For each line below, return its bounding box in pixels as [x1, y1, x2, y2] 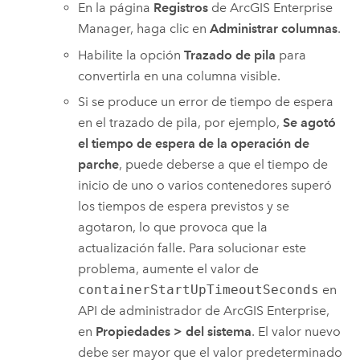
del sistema [182, 324, 252, 340]
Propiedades [96, 324, 174, 340]
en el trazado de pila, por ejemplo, [78, 115, 284, 131]
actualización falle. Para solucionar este [78, 240, 307, 256]
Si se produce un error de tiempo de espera [78, 94, 334, 110]
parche [78, 157, 120, 173]
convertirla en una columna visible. [78, 67, 281, 84]
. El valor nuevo [252, 324, 342, 340]
